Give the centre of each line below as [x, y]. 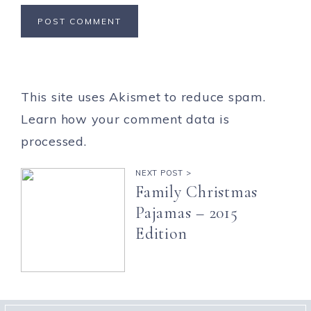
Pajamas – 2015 [187, 213]
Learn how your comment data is [125, 119]
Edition [161, 234]
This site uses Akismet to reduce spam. [143, 97]
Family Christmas [196, 192]
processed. [54, 142]
